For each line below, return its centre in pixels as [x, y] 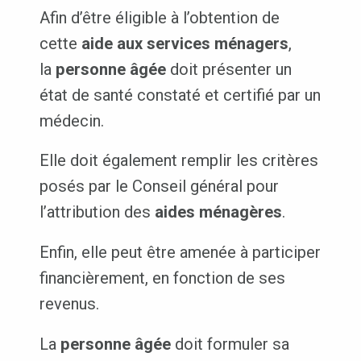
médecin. [71, 120]
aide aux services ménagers [185, 43]
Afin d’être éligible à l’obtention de [159, 17]
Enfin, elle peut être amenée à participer [180, 253]
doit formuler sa [230, 344]
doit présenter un [228, 69]
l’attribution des [97, 212]
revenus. [69, 304]
